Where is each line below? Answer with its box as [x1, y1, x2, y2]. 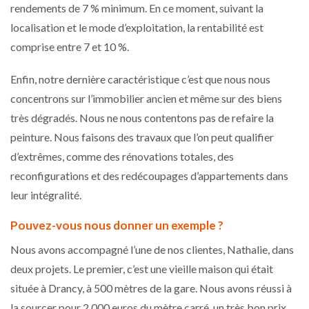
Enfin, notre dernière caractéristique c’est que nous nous [10, 72, 270, 86]
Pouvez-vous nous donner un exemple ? [10, 217, 226, 232]
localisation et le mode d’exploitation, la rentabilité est [10, 20, 263, 34]
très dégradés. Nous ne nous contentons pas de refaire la [10, 110, 274, 124]
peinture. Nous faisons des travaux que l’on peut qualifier [10, 130, 274, 143]
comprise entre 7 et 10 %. [10, 39, 129, 53]
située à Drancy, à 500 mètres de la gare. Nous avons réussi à [10, 281, 292, 295]
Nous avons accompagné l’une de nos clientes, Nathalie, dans [10, 242, 294, 256]
